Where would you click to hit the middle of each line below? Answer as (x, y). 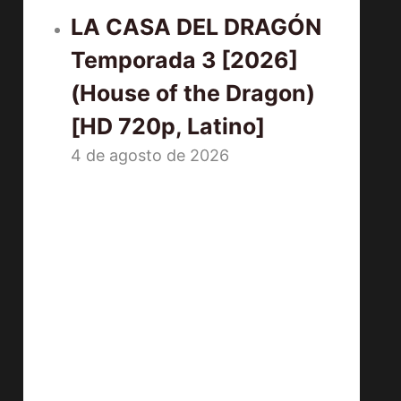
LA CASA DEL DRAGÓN (196, 27)
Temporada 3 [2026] (185, 60)
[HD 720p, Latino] (168, 126)
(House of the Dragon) (193, 93)
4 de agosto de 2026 (150, 155)
